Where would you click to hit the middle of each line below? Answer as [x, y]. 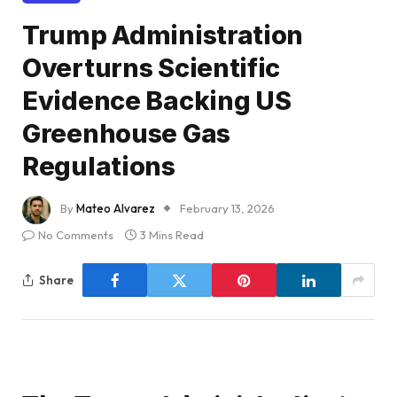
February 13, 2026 [227, 209]
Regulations [99, 167]
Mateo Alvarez [116, 209]
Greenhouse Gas [126, 134]
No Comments [76, 235]
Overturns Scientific [152, 68]
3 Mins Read [172, 235]
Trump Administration [163, 35]
